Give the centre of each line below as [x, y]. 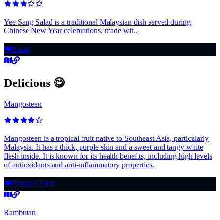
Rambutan [20, 213]
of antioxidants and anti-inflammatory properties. [79, 165]
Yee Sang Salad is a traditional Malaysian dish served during [97, 22]
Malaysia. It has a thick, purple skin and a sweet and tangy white [104, 147]
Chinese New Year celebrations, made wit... [71, 31]
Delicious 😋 [35, 83]
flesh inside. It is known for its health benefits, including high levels [108, 156]
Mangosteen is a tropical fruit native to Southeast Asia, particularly [106, 138]
